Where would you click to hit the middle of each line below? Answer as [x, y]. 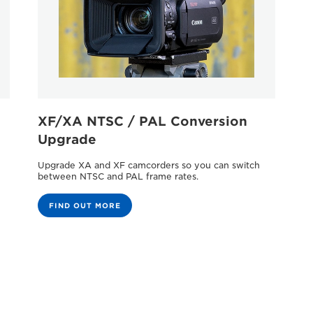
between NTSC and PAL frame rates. [118, 176]
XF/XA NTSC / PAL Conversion [142, 121]
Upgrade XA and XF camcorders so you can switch [148, 165]
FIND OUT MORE [85, 205]
